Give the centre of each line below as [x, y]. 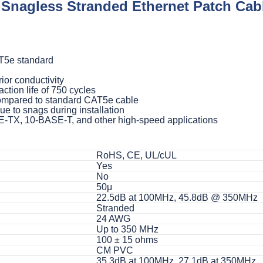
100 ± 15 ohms [127, 240]
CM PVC [115, 250]
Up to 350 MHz [127, 229]
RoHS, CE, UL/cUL [136, 155]
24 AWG [113, 218]
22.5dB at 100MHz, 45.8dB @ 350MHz [177, 197]
